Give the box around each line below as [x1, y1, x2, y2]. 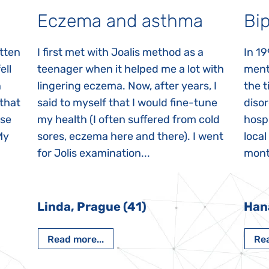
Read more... [47, 233, 104, 245]
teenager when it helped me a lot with [37, 62, 225, 76]
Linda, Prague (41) [37, 199, 147, 214]
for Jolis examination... [37, 146, 151, 160]
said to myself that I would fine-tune [37, 95, 218, 109]
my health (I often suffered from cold [37, 112, 220, 126]
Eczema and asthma [37, 10, 204, 32]
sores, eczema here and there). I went [37, 129, 224, 143]
